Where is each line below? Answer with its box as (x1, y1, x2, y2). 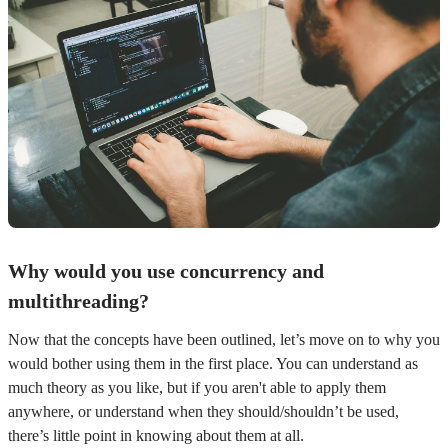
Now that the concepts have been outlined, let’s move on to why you (8, 331, 440, 349)
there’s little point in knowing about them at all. (8, 427, 304, 445)
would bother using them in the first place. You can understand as (8, 355, 418, 373)
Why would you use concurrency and (8, 260, 324, 283)
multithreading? (8, 290, 149, 313)
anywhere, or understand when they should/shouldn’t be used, (8, 403, 399, 421)
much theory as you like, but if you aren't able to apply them (8, 379, 386, 397)
